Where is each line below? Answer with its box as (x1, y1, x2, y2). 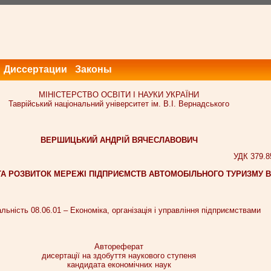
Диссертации (3, 64, 67, 74)
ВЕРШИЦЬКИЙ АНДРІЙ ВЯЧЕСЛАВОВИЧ (40, 135, 198, 145)
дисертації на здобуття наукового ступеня (42, 250, 196, 260)
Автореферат (94, 241, 143, 251)
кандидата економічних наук (67, 260, 171, 269)
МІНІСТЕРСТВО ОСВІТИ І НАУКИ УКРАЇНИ (39, 90, 199, 99)
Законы (74, 64, 112, 74)
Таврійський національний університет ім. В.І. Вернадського (8, 99, 229, 108)
